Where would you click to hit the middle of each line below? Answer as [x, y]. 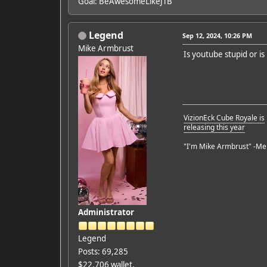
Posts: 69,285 [103, 251]
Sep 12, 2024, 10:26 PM [217, 35]
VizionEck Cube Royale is [224, 117]
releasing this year [214, 127]
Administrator [106, 212]
